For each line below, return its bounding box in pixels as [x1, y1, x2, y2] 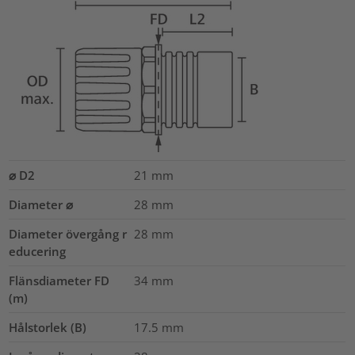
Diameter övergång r [9, 225, 128, 242]
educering [9, 242, 67, 259]
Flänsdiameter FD [9, 272, 110, 288]
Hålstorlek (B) [9, 319, 87, 335]
